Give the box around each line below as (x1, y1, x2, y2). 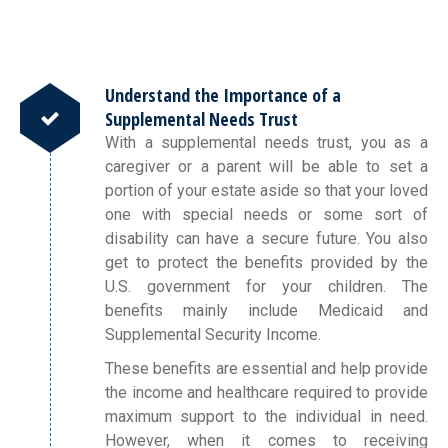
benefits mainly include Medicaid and (105, 301, 428, 320)
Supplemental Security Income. (105, 325, 321, 344)
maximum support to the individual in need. (105, 407, 428, 426)
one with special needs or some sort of (105, 205, 428, 224)
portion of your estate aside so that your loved (105, 181, 428, 200)
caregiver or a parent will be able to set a (105, 157, 428, 176)
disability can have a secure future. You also (105, 229, 428, 248)
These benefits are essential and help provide (105, 359, 428, 378)
